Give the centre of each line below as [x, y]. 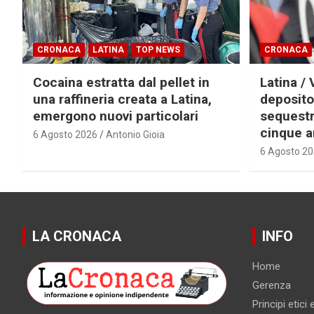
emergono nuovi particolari [116, 116]
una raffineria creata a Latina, [122, 99]
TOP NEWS [158, 49]
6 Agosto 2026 [65, 134]
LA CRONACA [77, 236]
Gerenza [271, 285]
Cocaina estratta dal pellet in [121, 82]
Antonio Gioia [135, 134]
